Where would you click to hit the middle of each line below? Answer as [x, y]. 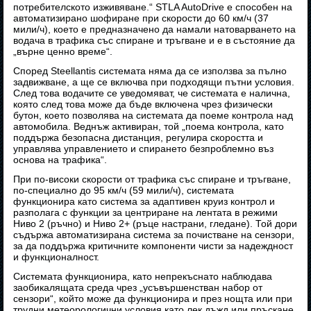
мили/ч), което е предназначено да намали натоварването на [155, 30]
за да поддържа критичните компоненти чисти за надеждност [153, 246]
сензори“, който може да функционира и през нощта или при [153, 299]
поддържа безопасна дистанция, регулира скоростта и [138, 138]
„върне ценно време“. [63, 52]
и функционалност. [57, 257]
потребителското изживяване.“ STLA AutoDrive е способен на [153, 7]
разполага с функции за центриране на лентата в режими [146, 213]
